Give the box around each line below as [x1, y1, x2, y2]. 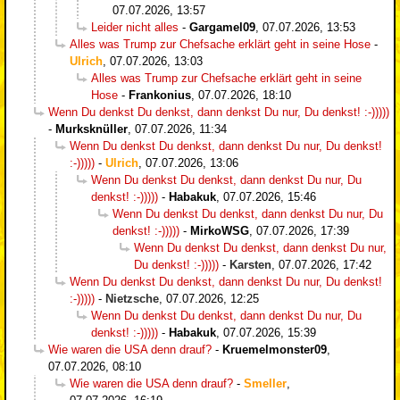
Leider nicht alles [91, 20, 179, 34]
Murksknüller [55, 121, 128, 136]
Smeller [244, 376, 287, 390]
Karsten [229, 257, 271, 271]
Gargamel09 [189, 20, 255, 34]
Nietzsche [105, 291, 159, 305]
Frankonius [129, 87, 191, 102]
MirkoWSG [190, 223, 249, 237]
